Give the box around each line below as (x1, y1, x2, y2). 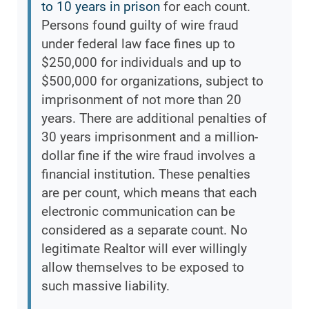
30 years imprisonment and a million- (41, 129, 258, 146)
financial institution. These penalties (41, 166, 250, 183)
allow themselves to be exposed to (41, 259, 244, 276)
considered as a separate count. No (41, 222, 248, 239)
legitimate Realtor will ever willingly (41, 241, 247, 257)
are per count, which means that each (41, 185, 257, 201)
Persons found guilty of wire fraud (41, 17, 239, 34)
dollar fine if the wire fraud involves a (41, 148, 255, 164)
